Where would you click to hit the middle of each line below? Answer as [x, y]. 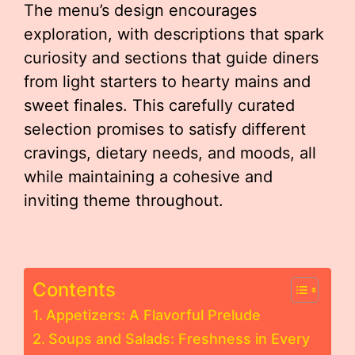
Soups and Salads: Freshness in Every [179, 339]
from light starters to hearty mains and [167, 82]
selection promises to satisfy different [165, 129]
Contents [74, 290]
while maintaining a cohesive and [148, 177]
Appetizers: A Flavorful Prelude [153, 315]
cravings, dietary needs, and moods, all [170, 153]
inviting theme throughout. [124, 200]
